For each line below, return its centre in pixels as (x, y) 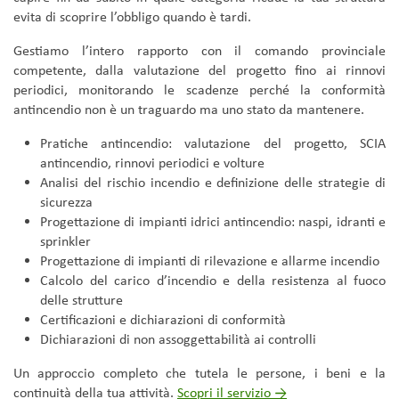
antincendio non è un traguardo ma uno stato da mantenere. (189, 109)
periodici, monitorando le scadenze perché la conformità (199, 89)
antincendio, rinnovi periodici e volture (152, 162)
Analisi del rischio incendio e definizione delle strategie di (213, 182)
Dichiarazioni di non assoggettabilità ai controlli (178, 338)
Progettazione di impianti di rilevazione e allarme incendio (210, 260)
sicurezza (66, 201)
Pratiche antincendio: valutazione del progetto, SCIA (213, 142)
